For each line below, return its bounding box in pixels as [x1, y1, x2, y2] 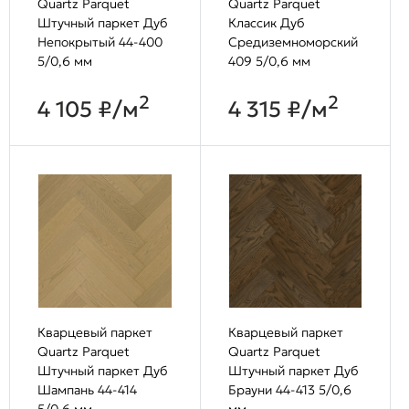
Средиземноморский [227, 34, 358, 51]
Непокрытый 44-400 [37, 34, 163, 51]
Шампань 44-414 [37, 381, 137, 398]
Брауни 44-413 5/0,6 [227, 381, 351, 398]
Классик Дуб [227, 15, 304, 32]
